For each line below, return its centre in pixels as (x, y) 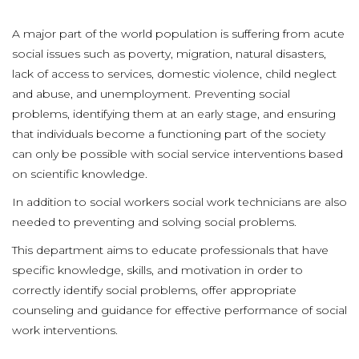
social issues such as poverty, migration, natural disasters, (169, 54)
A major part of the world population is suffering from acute (178, 34)
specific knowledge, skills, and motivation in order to (157, 270)
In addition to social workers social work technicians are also (179, 202)
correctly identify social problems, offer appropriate (154, 290)
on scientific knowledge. (80, 174)
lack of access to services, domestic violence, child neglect (174, 74)
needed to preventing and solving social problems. (156, 222)
